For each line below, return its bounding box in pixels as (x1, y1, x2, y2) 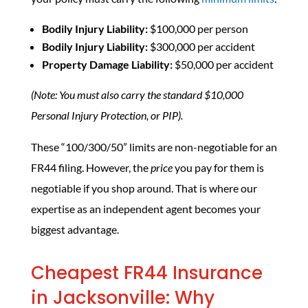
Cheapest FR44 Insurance (30, 261, 263, 285)
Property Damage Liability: (41, 58, 173, 71)
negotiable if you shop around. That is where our (30, 181, 257, 195)
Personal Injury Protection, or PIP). (30, 109, 183, 122)
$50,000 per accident (172, 58, 274, 71)
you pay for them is (172, 161, 264, 174)
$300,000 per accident (147, 40, 255, 53)
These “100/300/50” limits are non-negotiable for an (30, 140, 277, 153)
